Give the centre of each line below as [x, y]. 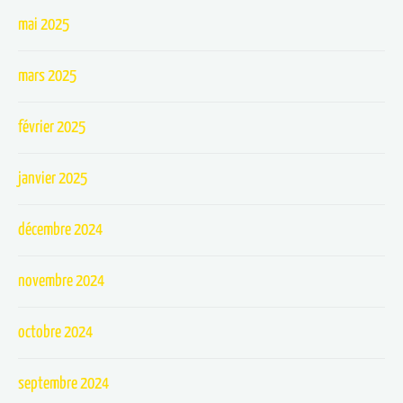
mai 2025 [44, 25]
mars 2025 [47, 76]
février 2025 [52, 127]
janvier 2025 [53, 179]
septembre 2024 [63, 384]
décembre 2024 [60, 230]
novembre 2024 [61, 281]
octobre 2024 [55, 332]
